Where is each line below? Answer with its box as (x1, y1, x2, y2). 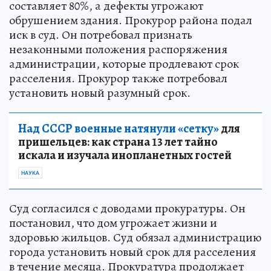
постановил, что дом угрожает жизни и (9, 215, 217, 231)
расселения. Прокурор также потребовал (9, 70, 227, 87)
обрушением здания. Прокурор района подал (9, 12, 252, 28)
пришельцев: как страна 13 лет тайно (18, 134, 218, 150)
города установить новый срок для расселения (9, 244, 256, 260)
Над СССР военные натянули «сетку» (18, 120, 219, 137)
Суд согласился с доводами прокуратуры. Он (9, 200, 246, 217)
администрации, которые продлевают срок (9, 56, 239, 72)
